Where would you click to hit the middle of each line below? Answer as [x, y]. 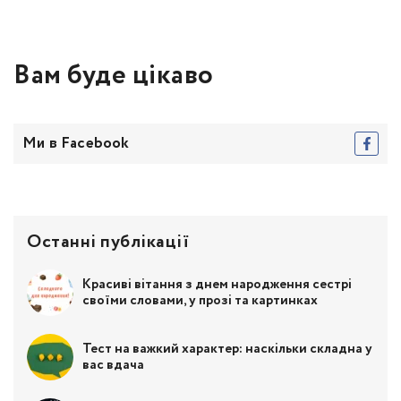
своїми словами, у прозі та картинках [200, 301]
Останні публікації [108, 242]
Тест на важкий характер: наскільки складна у [227, 349]
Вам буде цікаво [114, 76]
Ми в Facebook [76, 144]
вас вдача [113, 365]
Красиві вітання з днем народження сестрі [217, 285]
